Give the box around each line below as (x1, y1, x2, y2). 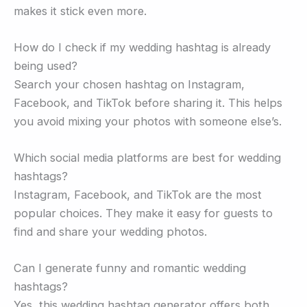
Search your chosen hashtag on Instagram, (14, 77, 245, 91)
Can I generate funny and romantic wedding (14, 261, 246, 275)
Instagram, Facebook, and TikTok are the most (14, 188, 262, 202)
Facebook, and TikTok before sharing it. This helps (14, 95, 282, 110)
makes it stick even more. (14, 3, 147, 18)
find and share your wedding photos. (14, 225, 207, 239)
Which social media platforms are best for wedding (14, 151, 281, 165)
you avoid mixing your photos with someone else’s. (14, 114, 282, 128)
